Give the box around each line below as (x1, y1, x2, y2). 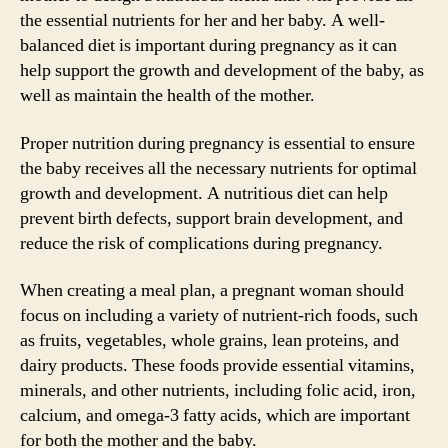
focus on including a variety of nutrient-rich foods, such (20, 304, 418, 327)
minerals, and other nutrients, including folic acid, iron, (20, 379, 416, 402)
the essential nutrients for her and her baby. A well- (20, 9, 385, 32)
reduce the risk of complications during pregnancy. (20, 231, 383, 255)
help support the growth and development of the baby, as (20, 59, 424, 82)
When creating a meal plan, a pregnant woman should (20, 279, 404, 302)
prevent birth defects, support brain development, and (20, 206, 403, 230)
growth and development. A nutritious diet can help (20, 181, 388, 205)
